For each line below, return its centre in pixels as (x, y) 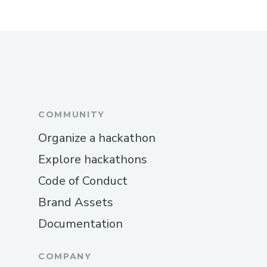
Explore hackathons (93, 159)
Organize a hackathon (97, 138)
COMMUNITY (72, 114)
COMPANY (65, 256)
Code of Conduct (83, 181)
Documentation (80, 223)
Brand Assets (76, 202)
